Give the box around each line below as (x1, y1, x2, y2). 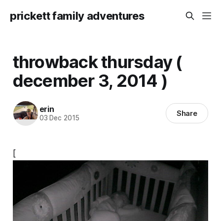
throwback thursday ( (12, 51, 183, 72)
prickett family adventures (10, 9, 145, 22)
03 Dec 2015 (39, 114, 79, 122)
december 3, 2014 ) (12, 70, 168, 91)
